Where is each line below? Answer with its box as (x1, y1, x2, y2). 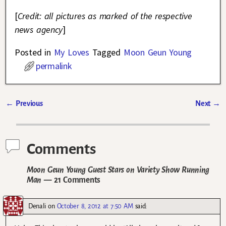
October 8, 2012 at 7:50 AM (56, 202, 133, 210)
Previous (13, 99, 43, 108)
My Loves (53, 46, 89, 59)
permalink (36, 60, 72, 72)
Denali (28, 202, 46, 210)
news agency (15, 24, 63, 36)
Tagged (92, 46, 121, 59)
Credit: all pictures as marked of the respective (17, 10, 192, 22)
